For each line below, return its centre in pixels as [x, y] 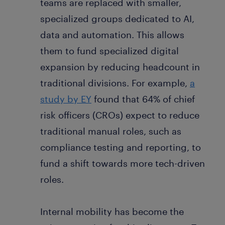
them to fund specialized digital [109, 50]
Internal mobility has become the [112, 211]
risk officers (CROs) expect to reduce [120, 115]
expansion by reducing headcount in [120, 67]
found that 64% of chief [143, 99]
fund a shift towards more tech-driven [123, 163]
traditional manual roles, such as [111, 131]
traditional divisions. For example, [115, 83]
